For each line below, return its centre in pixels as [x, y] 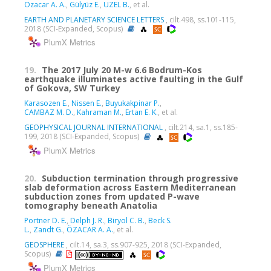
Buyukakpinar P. [132, 103]
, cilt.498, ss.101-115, [200, 19]
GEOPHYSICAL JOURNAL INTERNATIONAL [93, 128]
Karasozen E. [46, 103]
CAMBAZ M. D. [49, 113]
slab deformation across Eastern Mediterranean [130, 188]
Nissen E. [87, 103]
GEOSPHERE [44, 245]
